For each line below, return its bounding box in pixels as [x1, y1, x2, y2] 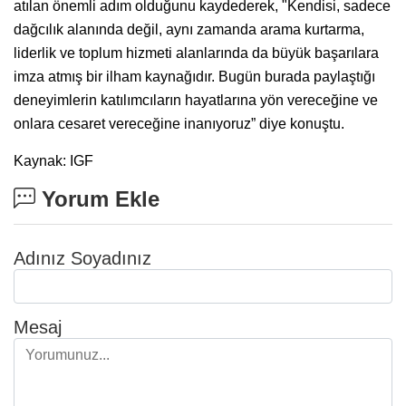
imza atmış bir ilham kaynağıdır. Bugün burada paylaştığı [14, 68, 375, 84]
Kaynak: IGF [14, 152, 93, 169]
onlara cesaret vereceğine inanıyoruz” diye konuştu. [14, 115, 344, 131]
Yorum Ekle [35, 186, 159, 211]
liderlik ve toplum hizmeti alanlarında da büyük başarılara [14, 44, 379, 61]
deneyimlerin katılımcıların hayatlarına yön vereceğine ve [14, 92, 378, 108]
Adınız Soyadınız [14, 247, 151, 268]
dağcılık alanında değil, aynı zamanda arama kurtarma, [14, 21, 364, 37]
